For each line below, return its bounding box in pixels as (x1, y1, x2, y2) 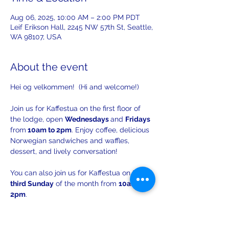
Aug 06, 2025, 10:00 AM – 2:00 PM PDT (10, 13, 140, 21)
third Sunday (10, 179, 54, 188)
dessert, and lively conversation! (10, 147, 118, 155)
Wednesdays (65, 115, 110, 123)
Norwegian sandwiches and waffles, (10, 136, 131, 145)
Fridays (125, 115, 152, 123)
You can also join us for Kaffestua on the (10, 169, 145, 177)
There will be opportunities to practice (10, 201, 140, 209)
